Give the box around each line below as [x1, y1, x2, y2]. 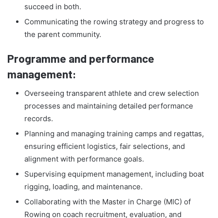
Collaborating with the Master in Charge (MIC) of [24, 197, 191, 207]
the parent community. [24, 29, 101, 39]
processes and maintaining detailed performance [24, 101, 193, 111]
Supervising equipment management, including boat [24, 169, 204, 179]
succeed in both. [24, 1, 81, 11]
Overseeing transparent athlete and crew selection [24, 89, 199, 98]
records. [24, 114, 53, 124]
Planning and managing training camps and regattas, [24, 129, 204, 139]
